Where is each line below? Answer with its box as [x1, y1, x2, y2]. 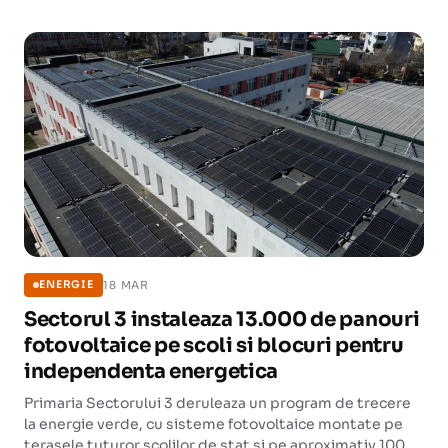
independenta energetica [24, 359, 279, 384]
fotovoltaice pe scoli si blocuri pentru [24, 333, 404, 358]
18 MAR [102, 277, 150, 292]
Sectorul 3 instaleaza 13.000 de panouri [24, 307, 420, 332]
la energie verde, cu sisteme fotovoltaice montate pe [24, 415, 403, 433]
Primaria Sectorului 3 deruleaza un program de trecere [24, 394, 411, 412]
